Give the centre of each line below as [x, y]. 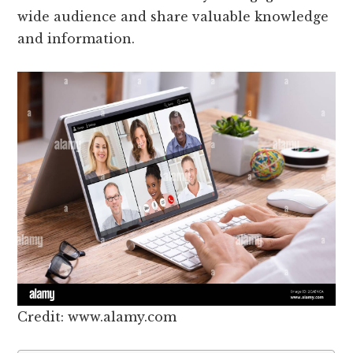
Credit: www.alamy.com [97, 316]
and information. [76, 39]
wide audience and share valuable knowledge [173, 17]
